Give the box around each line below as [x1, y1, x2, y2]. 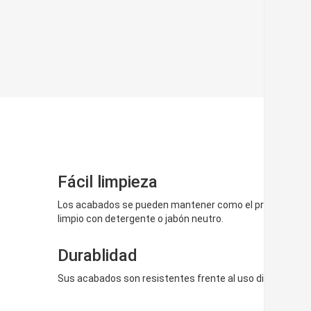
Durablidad [58, 246, 138, 265]
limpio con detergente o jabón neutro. [58, 213, 224, 224]
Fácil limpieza [58, 172, 158, 192]
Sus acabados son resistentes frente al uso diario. [58, 273, 283, 284]
